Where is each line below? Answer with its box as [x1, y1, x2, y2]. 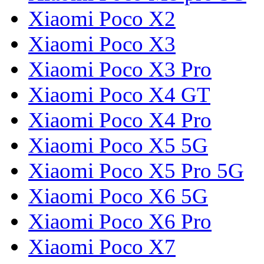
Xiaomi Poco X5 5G [28, 133, 208, 158]
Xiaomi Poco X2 [28, 6, 176, 31]
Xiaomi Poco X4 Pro [28, 108, 212, 133]
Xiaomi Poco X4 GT [28, 82, 210, 107]
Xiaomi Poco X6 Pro [28, 209, 212, 234]
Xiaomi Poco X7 [28, 235, 176, 259]
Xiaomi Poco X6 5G [28, 184, 208, 209]
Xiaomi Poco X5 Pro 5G [28, 159, 244, 183]
